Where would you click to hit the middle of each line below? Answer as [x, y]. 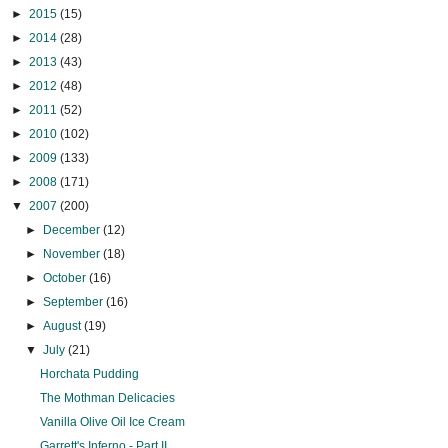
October [65, 278]
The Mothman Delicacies [108, 398]
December [72, 230]
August [63, 326]
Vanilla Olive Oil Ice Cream [113, 422]
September [74, 302]
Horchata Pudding [90, 374]
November [72, 254]
